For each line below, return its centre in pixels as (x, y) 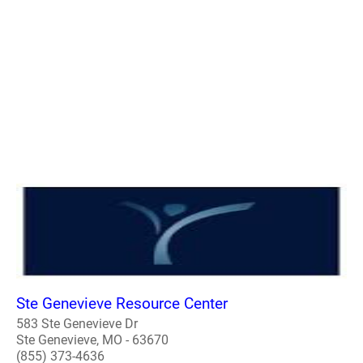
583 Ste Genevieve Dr (77, 323)
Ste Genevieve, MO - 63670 (92, 340)
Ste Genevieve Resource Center (122, 303)
